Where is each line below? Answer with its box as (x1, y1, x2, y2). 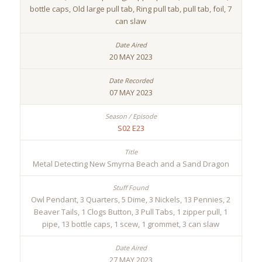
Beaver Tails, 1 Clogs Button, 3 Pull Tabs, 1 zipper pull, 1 (34, 206, 228, 218)
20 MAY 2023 (109, 51, 153, 63)
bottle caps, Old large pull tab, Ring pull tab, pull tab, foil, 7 (30, 4, 232, 15)
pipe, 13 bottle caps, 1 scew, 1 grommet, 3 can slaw (42, 219, 220, 230)
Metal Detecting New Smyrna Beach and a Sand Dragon (32, 158, 229, 170)
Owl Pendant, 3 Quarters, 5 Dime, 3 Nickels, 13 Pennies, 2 (31, 194, 231, 205)
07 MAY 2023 (109, 87, 153, 98)
